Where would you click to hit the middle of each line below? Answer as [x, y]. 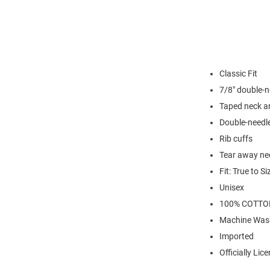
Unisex [232, 188]
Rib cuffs [236, 139]
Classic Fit [238, 74]
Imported [237, 237]
